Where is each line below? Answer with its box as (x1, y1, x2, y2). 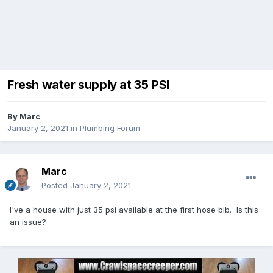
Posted (41, 180, 70, 191)
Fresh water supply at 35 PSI (7, 77, 169, 93)
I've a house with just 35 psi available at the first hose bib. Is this (10, 205, 258, 215)
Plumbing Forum (80, 123, 140, 133)
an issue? (10, 217, 46, 227)
